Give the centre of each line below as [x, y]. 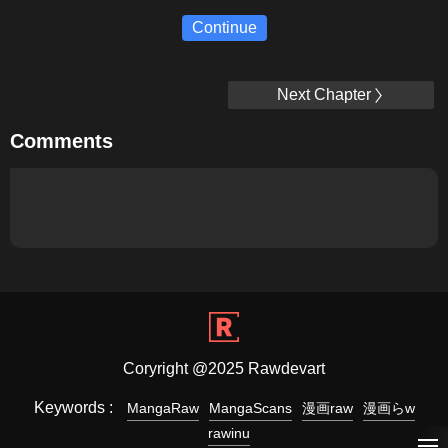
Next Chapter [323, 94]
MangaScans [250, 408]
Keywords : [75, 407]
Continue [224, 27]
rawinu [229, 433]
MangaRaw [162, 408]
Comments [61, 141]
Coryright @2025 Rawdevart [224, 368]
